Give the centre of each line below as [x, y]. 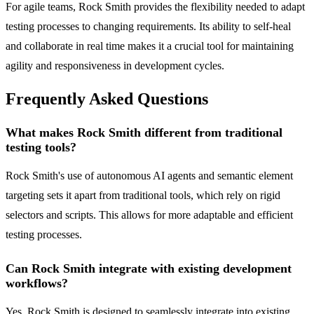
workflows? [37, 284]
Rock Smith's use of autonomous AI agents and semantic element [149, 176]
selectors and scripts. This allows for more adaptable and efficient [149, 215]
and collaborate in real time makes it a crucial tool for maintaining [150, 46]
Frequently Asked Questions [107, 99]
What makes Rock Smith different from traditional [144, 133]
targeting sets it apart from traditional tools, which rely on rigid [143, 196]
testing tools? [41, 148]
